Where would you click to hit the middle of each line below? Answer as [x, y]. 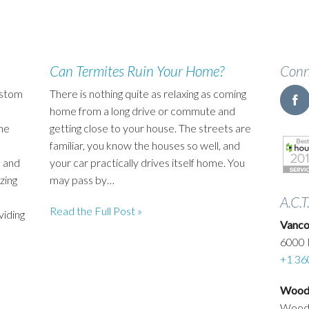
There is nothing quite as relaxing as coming [148, 93]
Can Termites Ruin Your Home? [137, 70]
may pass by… [82, 179]
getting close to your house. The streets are [151, 128]
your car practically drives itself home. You [148, 162]
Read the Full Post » [96, 210]
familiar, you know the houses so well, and [145, 145]
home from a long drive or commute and [143, 110]
